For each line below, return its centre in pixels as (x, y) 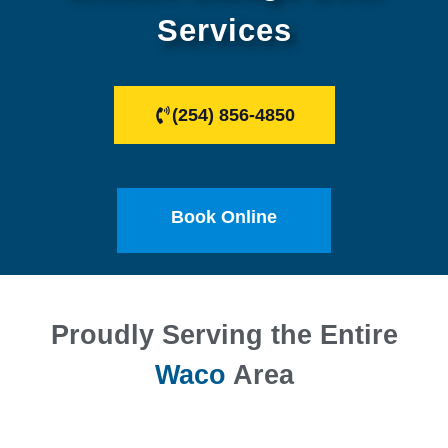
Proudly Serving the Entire (224, 334)
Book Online (224, 216)
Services (224, 30)
